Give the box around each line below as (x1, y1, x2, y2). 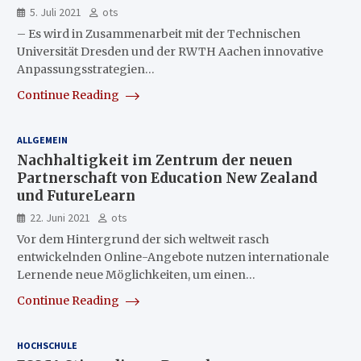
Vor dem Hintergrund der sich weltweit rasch (16, 232, 269, 247)
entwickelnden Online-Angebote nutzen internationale (16, 250, 329, 264)
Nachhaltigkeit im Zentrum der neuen (16, 151, 293, 169)
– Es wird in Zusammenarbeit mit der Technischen (16, 27, 301, 41)
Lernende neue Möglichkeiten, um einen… (16, 268, 255, 282)
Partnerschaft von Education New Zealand (16, 169, 317, 187)
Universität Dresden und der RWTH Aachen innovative (16, 44, 323, 59)
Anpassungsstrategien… (16, 62, 155, 77)
